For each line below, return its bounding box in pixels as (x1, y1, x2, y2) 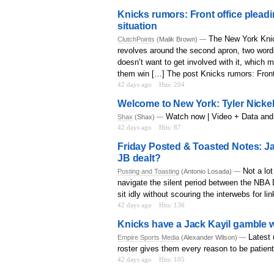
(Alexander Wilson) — (179, 234, 246, 242)
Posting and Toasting (117, 168, 179, 176)
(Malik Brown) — (155, 35, 206, 43)
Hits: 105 (159, 256, 185, 264)
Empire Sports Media (117, 234, 179, 242)
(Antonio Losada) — (179, 168, 240, 176)
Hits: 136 (159, 201, 185, 209)
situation (117, 21, 157, 32)
